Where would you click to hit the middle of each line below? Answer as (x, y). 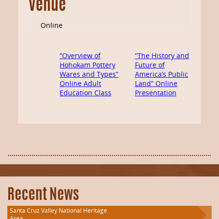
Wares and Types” (89, 74)
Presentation (155, 93)
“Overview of (80, 56)
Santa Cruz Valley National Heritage (58, 211)
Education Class (86, 93)
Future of (150, 65)
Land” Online (156, 84)
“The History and (162, 56)
